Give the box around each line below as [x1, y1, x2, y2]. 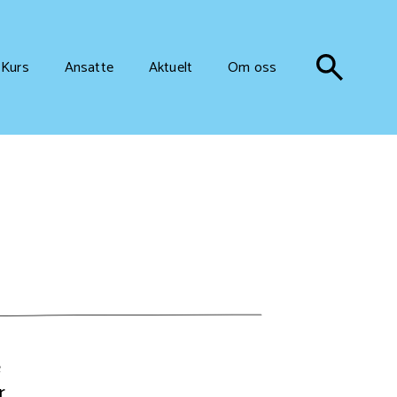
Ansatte [64, 55, 113, 80]
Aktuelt [148, 55, 193, 80]
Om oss [228, 55, 276, 80]
